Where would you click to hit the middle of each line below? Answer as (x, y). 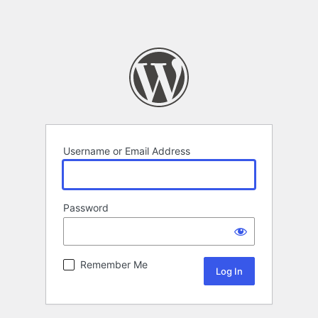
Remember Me (114, 265)
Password (86, 208)
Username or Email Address (127, 151)
